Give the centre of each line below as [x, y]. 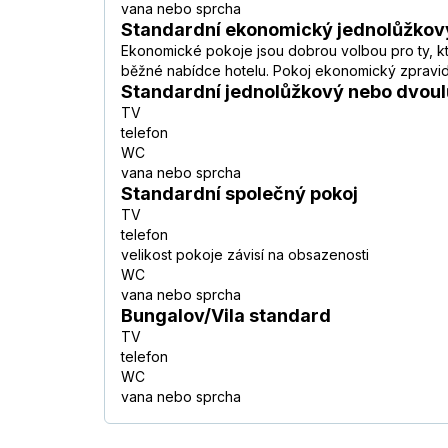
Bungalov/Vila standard [226, 316]
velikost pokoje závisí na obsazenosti [245, 255]
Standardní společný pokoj [239, 194]
